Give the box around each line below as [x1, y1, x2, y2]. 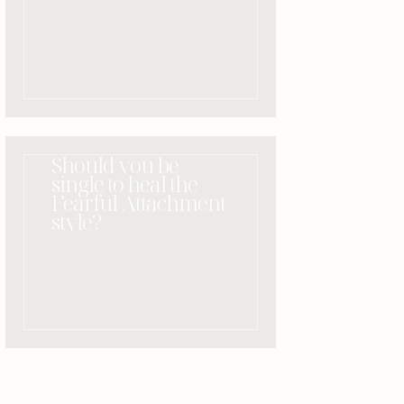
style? [51, 207, 101, 236]
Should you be [51, 150, 179, 179]
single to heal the [51, 169, 197, 198]
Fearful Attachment [51, 188, 225, 217]
